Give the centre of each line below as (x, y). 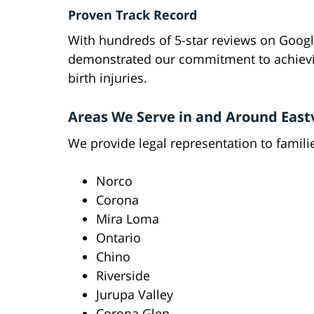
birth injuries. (108, 78)
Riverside (123, 276)
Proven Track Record (132, 15)
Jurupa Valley (135, 295)
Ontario (118, 238)
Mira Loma (128, 219)
